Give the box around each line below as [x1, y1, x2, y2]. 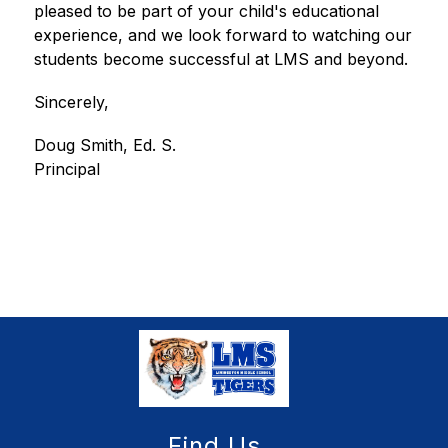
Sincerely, [33, 92, 109, 112]
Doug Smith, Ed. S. [33, 135, 176, 155]
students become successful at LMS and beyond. [33, 49, 408, 69]
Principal [33, 159, 100, 179]
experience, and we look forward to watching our [33, 25, 412, 45]
